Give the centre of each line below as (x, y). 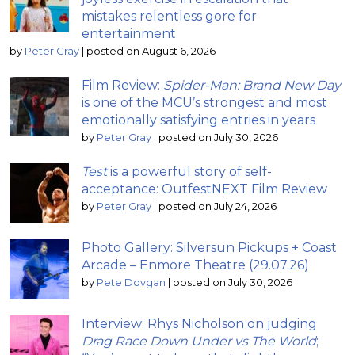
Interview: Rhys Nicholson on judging (199, 323)
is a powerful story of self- (189, 171)
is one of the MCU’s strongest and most (204, 102)
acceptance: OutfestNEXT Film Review (204, 189)
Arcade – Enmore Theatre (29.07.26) (195, 265)
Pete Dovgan (131, 282)
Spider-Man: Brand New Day (252, 85)
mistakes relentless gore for (169, 16)
